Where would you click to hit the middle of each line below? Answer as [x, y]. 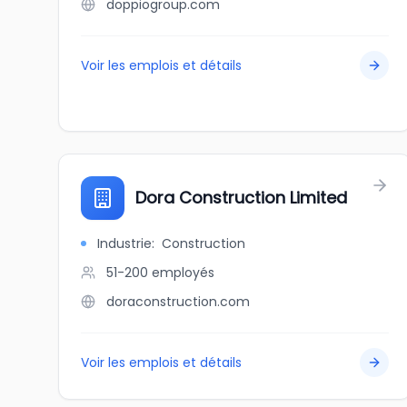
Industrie [124, 243]
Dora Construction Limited [241, 198]
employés [183, 273]
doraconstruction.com [178, 302]
